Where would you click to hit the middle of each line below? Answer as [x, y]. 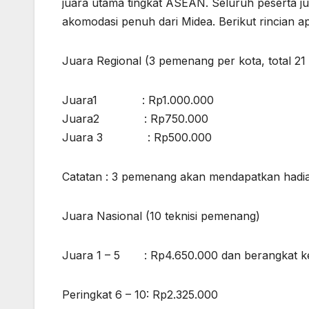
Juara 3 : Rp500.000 [137, 138]
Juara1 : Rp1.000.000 [138, 100]
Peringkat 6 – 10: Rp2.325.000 [140, 295]
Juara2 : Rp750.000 [135, 119]
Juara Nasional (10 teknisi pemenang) [161, 216]
